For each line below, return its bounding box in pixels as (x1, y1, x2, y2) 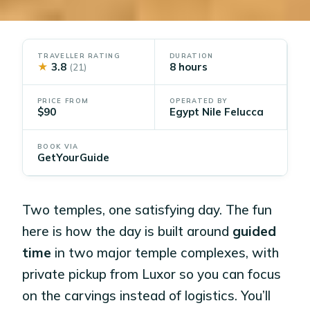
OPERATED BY (170, 97, 228, 105)
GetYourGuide (37, 150, 110, 164)
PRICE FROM (37, 97, 89, 105)
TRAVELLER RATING (37, 51, 120, 60)
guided (232, 222, 277, 239)
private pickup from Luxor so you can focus (22, 265, 282, 282)
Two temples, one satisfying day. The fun (22, 201, 273, 218)
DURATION (170, 51, 214, 60)
